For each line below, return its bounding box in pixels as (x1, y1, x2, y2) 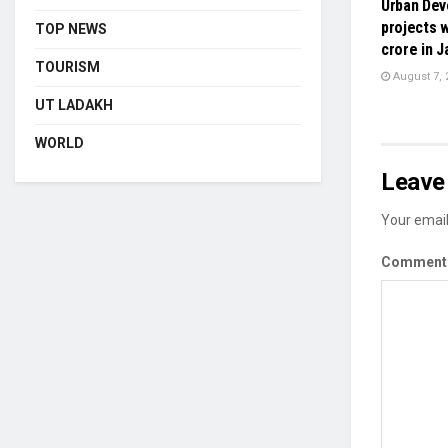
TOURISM (35, 59, 100, 75)
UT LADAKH (35, 97, 113, 113)
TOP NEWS (35, 21, 107, 37)
